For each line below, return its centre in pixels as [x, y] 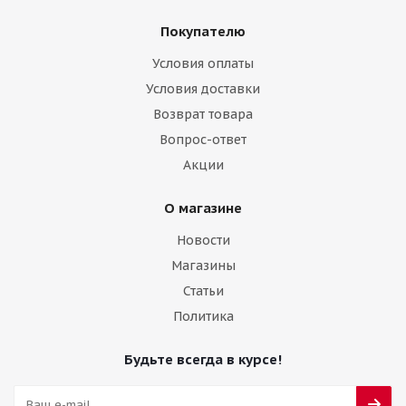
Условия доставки [203, 89]
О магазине [203, 208]
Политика [203, 316]
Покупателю [203, 31]
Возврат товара [203, 114]
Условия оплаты [203, 63]
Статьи [203, 291]
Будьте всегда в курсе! [203, 359]
